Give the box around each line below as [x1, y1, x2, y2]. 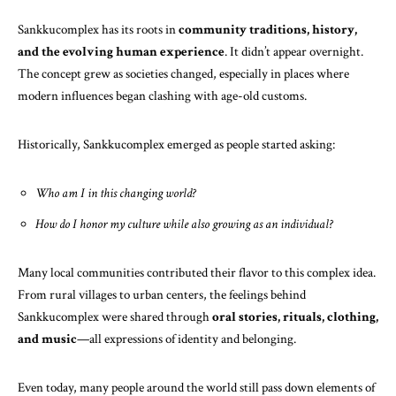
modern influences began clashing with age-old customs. [18, 88, 307, 104]
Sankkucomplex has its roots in [18, 21, 179, 38]
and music [18, 331, 77, 347]
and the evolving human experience [18, 43, 225, 60]
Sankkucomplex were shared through [18, 308, 212, 325]
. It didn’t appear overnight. [225, 43, 363, 60]
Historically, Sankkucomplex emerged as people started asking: [18, 136, 335, 153]
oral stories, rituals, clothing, [212, 308, 378, 325]
